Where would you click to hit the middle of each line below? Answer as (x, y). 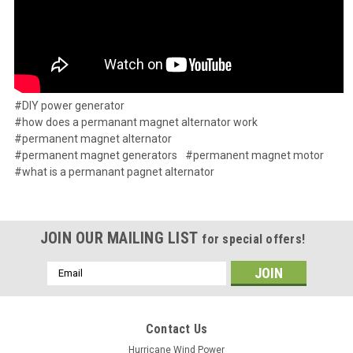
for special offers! (254, 239)
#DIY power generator (69, 105)
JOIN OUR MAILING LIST (121, 238)
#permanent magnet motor (254, 155)
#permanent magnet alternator (93, 138)
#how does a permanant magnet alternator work (136, 122)
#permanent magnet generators (95, 155)
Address (68, 285)
